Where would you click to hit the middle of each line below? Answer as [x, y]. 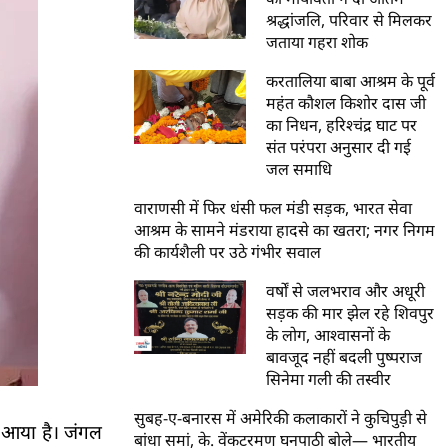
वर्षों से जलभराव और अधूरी [346, 291]
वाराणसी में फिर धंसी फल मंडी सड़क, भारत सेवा [273, 208]
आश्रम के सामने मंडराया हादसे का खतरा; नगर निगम [285, 230]
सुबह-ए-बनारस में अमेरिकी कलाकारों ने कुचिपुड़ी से [281, 418]
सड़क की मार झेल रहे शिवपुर [350, 313]
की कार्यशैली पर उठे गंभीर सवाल [228, 252]
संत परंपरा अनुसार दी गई [339, 147]
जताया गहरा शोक [317, 42]
